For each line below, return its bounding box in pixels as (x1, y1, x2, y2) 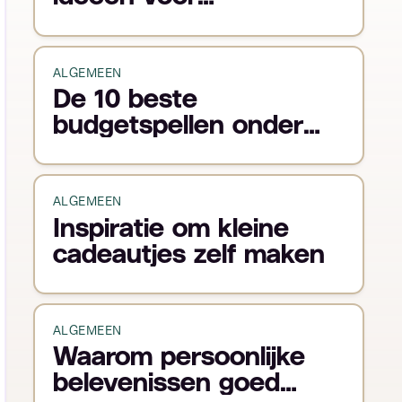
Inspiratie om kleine (53, 213, 289, 241)
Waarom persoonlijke (53, 342, 305, 371)
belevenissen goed (53, 368, 280, 397)
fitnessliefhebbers (53, 7, 269, 36)
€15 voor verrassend (53, 136, 305, 165)
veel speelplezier (53, 162, 255, 191)
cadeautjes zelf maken (53, 239, 325, 267)
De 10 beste (53, 84, 197, 113)
